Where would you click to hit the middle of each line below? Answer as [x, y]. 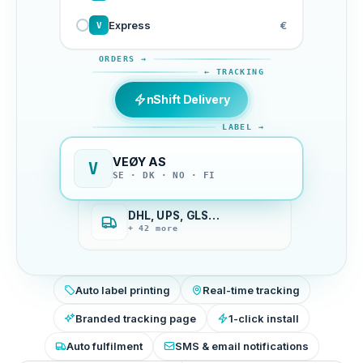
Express [130, 25]
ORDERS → [123, 59]
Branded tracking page [136, 318]
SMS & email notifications [241, 346]
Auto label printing [122, 290]
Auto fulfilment [104, 346]
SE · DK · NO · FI [164, 176]
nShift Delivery [188, 100]
